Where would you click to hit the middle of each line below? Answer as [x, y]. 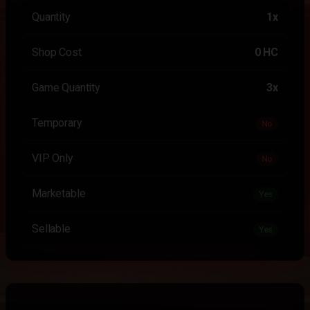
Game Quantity [66, 88]
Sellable [51, 229]
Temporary [57, 123]
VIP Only [53, 158]
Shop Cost [57, 52]
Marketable [59, 193]
